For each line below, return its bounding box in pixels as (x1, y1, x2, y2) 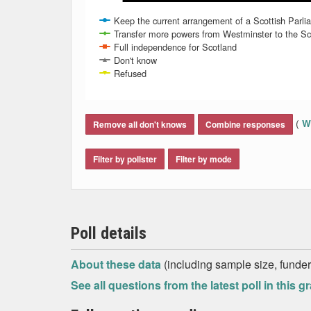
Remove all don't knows (93, 118, 187, 131)
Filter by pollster (93, 153, 157, 165)
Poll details (71, 224, 146, 243)
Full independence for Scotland (114, 40, 237, 53)
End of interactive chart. (85, 97, 201, 113)
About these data (71, 256, 164, 272)
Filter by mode (176, 153, 232, 165)
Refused (114, 67, 146, 80)
